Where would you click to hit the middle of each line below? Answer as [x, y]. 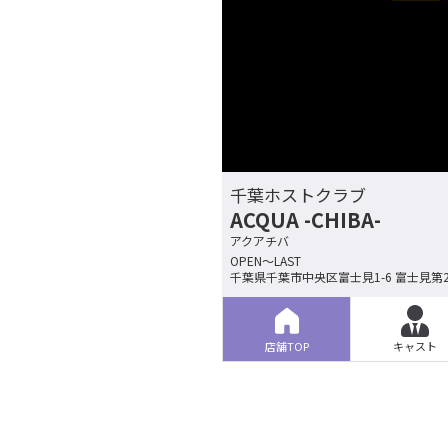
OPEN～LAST [265, 260]
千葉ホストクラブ [298, 194]
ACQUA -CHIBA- [305, 219]
